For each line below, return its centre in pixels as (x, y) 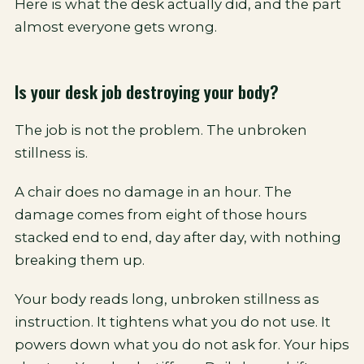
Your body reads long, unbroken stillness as (167, 299)
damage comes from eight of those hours (161, 214)
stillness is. (51, 153)
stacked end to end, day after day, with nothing (178, 237)
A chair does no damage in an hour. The (153, 192)
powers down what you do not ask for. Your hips (182, 344)
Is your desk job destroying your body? (147, 91)
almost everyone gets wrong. (116, 27)
